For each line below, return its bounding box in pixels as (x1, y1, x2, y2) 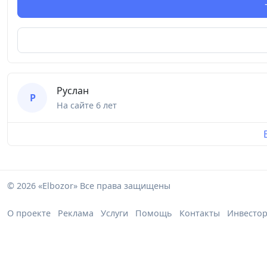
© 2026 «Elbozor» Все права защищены (7, 180, 170, 192)
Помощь (135, 207, 172, 219)
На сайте (57, 100, 96, 111)
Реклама (58, 207, 94, 219)
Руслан (57, 84, 89, 98)
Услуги (101, 207, 128, 219)
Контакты (179, 207, 220, 219)
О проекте (7, 207, 51, 219)
